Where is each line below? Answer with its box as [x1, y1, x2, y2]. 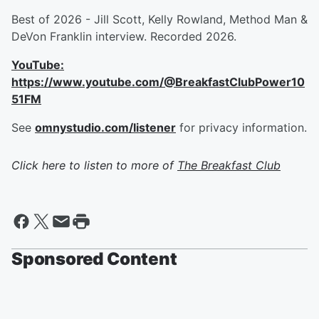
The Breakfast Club [177, 158, 281, 172]
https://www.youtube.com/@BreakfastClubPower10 [11, 75, 305, 89]
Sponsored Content [11, 249, 177, 269]
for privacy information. [176, 120, 307, 135]
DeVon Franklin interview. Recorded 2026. [11, 29, 240, 43]
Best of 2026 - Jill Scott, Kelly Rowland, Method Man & [11, 12, 308, 26]
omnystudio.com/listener [35, 120, 176, 135]
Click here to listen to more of [11, 158, 177, 172]
